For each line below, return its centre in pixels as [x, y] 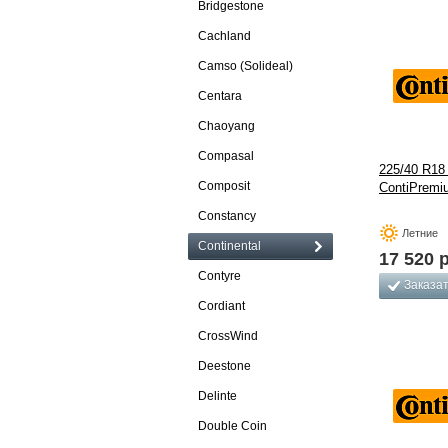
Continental [229, 246]
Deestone [224, 366]
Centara [220, 96]
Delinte [217, 396]
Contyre [219, 276]
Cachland [224, 36]
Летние [420, 233]
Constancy [227, 216]
